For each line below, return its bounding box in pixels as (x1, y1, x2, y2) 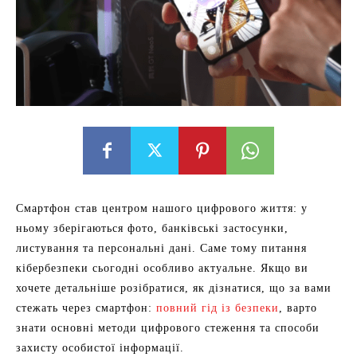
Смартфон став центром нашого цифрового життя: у (16, 202, 308, 214)
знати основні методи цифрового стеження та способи (16, 322, 320, 334)
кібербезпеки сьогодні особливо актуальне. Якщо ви (16, 262, 308, 274)
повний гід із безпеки (156, 302, 279, 314)
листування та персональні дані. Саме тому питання (16, 242, 307, 254)
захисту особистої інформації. (16, 342, 184, 354)
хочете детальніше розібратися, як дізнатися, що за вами (16, 282, 331, 294)
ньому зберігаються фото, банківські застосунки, (16, 222, 288, 234)
